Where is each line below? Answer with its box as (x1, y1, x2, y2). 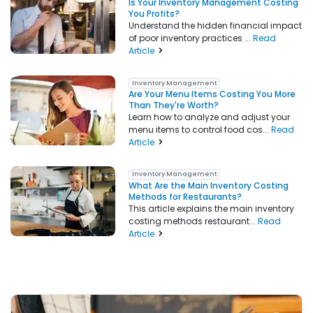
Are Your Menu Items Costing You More (129, 87, 296, 100)
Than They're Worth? (129, 99, 219, 111)
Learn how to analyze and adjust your (129, 110, 291, 123)
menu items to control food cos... (129, 123, 272, 136)
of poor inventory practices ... (129, 32, 254, 45)
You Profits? (129, 8, 180, 20)
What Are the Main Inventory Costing (129, 179, 289, 191)
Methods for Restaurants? (129, 190, 242, 203)
